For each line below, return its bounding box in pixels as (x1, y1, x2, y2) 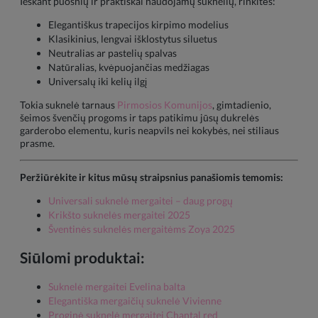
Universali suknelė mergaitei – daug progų (48, 194, 233, 207)
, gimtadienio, (212, 98, 271, 111)
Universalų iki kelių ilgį (48, 75, 147, 87)
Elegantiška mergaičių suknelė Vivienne (48, 294, 221, 307)
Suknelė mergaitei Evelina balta (48, 280, 185, 292)
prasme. (20, 136, 55, 149)
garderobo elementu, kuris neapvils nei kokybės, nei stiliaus (20, 124, 279, 136)
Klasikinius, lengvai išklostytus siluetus (48, 32, 217, 45)
